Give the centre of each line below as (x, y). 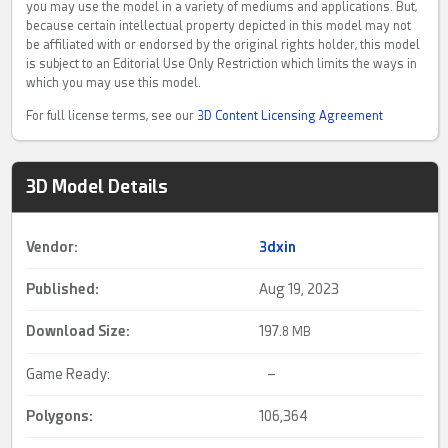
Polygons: (60, 416)
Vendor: (52, 247)
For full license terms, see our (112, 116)
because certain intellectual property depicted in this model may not (219, 26)
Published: (63, 289)
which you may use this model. (114, 83)
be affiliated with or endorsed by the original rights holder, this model (223, 45)
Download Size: (78, 331)
